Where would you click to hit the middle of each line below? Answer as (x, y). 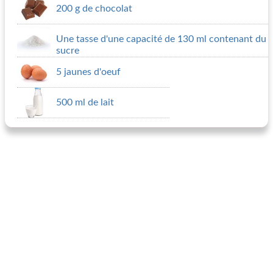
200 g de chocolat (94, 9)
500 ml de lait (85, 102)
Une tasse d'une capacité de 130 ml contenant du (161, 39)
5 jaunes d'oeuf (88, 72)
